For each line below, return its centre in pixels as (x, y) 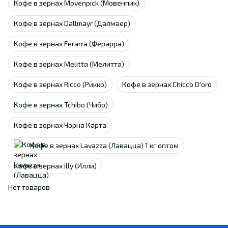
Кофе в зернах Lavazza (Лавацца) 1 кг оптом (104, 145)
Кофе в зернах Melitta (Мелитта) (69, 64)
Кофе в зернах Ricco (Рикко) (60, 84)
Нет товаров (29, 187)
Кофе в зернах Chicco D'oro (167, 84)
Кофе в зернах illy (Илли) (55, 166)
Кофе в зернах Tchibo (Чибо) (61, 105)
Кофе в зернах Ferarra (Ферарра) (69, 44)
